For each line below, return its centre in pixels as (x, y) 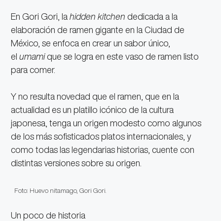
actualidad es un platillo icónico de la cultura (92, 110)
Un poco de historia (48, 215)
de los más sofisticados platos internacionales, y (101, 136)
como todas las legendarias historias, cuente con (103, 150)
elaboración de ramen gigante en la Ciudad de (98, 30)
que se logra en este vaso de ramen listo (122, 56)
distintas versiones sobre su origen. (76, 163)
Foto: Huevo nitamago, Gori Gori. (60, 191)
